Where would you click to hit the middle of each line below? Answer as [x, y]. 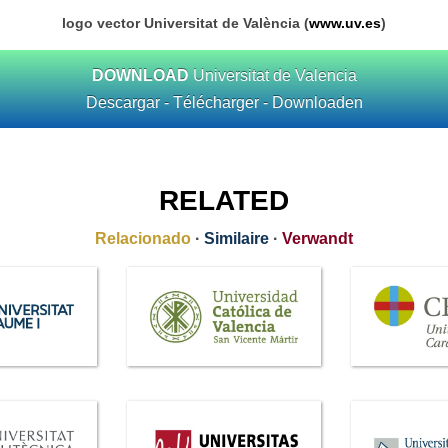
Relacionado [143, 238]
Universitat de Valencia [272, 75]
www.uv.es [345, 23]
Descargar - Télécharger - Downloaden [224, 102]
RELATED [224, 200]
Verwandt [317, 238]
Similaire [236, 238]
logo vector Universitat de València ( [185, 23]
